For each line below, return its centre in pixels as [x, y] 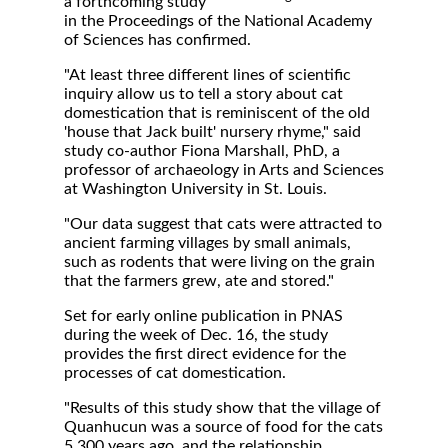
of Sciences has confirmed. [157, 40]
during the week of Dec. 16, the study [196, 335]
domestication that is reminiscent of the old [217, 113]
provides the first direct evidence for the [205, 354]
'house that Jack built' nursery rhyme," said [212, 132]
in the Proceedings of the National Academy [218, 21]
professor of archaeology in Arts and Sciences [224, 170]
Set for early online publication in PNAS [203, 316]
